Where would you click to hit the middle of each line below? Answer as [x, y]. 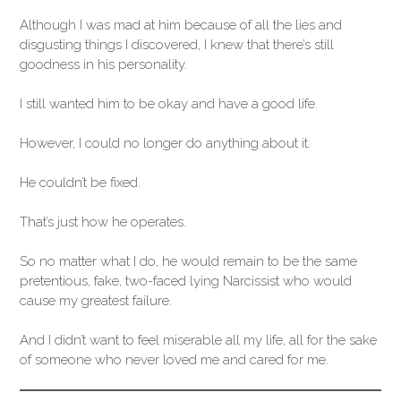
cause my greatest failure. [96, 300]
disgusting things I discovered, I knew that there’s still [177, 44]
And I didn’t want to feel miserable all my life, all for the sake [198, 340]
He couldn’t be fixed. [80, 182]
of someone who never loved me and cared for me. [174, 359]
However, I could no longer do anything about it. [165, 143]
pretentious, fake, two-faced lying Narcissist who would [186, 281]
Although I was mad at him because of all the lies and [181, 25]
